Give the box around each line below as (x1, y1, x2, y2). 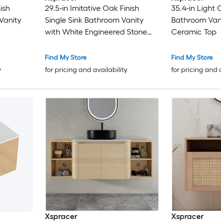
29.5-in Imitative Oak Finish (44, 3, 139, 13)
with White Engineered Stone (44, 27, 147, 37)
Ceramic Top (171, 27, 217, 37)
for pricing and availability (44, 66, 127, 74)
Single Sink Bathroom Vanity (44, 15, 144, 25)
